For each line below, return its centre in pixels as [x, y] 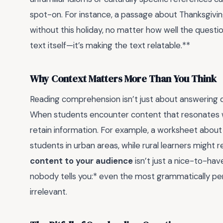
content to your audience [81, 161]
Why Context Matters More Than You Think [123, 79]
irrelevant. [49, 192]
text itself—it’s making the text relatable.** [110, 46]
